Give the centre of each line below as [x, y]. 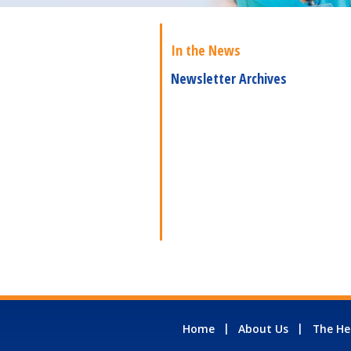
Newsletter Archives [229, 78]
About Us [264, 328]
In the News [206, 50]
